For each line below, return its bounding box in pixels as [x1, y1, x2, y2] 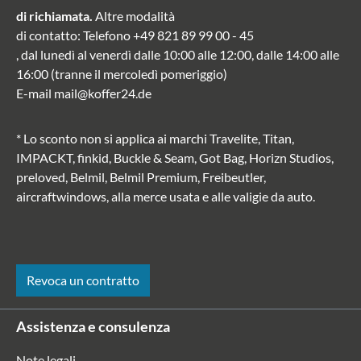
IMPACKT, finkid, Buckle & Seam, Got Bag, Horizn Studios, [16, 150, 334, 165]
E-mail [16, 85, 52, 101]
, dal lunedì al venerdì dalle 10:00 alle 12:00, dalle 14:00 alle [16, 47, 339, 62]
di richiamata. [16, 8, 93, 23]
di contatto [16, 27, 77, 43]
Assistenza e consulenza [16, 317, 170, 335]
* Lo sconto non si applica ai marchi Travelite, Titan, [16, 131, 294, 146]
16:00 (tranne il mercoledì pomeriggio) [16, 66, 227, 81]
